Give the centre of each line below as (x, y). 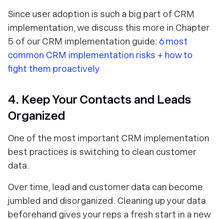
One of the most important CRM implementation (109, 138)
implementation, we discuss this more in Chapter (109, 27)
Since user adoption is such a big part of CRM (101, 14)
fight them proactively (54, 68)
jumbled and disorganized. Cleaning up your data (107, 200)
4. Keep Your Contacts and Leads (99, 99)
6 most (173, 41)
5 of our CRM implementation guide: (83, 41)
